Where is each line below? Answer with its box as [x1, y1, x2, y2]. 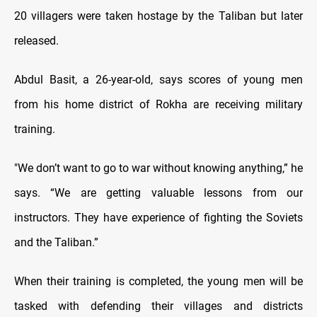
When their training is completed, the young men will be [14, 274, 303, 288]
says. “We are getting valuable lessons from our [14, 185, 303, 200]
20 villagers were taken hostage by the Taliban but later [14, 8, 303, 23]
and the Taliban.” [14, 235, 98, 249]
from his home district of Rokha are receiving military [14, 97, 303, 111]
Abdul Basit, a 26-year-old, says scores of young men [14, 72, 303, 86]
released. [14, 33, 59, 47]
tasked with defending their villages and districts [14, 299, 303, 313]
